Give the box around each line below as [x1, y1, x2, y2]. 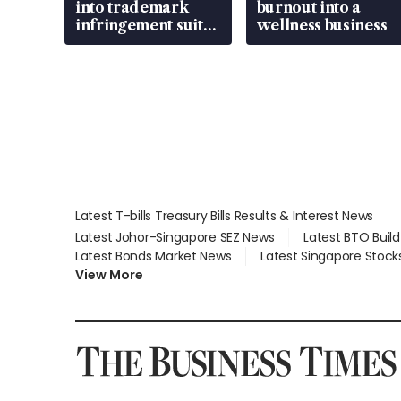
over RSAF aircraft [75, 34, 216, 53]
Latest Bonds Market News [75, 247, 232, 266]
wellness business [256, 16, 388, 35]
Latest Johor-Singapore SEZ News [75, 228, 275, 247]
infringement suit [75, 16, 203, 35]
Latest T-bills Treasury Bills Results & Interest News [75, 207, 374, 226]
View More [75, 266, 143, 285]
